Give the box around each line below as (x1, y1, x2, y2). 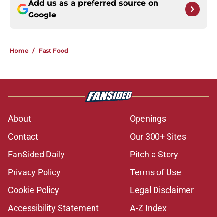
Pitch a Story (130, 149, 178, 160)
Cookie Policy (8, 185, 59, 196)
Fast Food (39, 47, 68, 55)
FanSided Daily (8, 149, 65, 160)
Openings (130, 113, 166, 124)
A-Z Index (130, 203, 167, 214)
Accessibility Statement (8, 203, 99, 214)
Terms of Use (130, 167, 181, 178)
